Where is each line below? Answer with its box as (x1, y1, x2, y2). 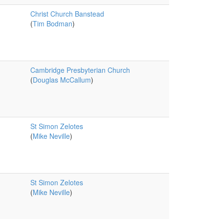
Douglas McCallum (32, 75, 91, 85)
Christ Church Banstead (30, 9, 104, 19)
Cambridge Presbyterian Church (30, 65, 130, 75)
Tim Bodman (32, 19, 72, 28)
